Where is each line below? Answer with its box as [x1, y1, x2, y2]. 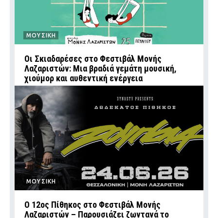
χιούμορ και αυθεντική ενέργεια [24, 73, 143, 83]
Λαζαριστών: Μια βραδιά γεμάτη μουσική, [24, 63, 177, 73]
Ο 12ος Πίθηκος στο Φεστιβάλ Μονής [24, 199, 161, 210]
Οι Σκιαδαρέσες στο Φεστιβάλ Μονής [24, 53, 162, 64]
